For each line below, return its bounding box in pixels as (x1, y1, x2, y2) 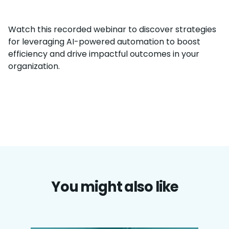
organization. (8, 60, 60, 72)
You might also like (51, 176, 178, 197)
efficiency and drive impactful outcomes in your (8, 48, 199, 60)
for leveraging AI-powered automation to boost (8, 35, 200, 48)
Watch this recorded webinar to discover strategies (8, 23, 216, 35)
